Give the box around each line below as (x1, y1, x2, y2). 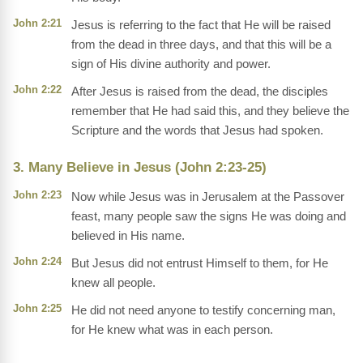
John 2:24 (13, 255, 62, 268)
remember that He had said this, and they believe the (71, 104, 349, 118)
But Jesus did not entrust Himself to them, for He (71, 256, 328, 271)
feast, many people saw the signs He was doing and (71, 209, 346, 224)
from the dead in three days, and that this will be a (71, 37, 331, 52)
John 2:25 (13, 302, 62, 315)
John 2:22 (13, 83, 62, 96)
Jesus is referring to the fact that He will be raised (71, 18, 331, 32)
